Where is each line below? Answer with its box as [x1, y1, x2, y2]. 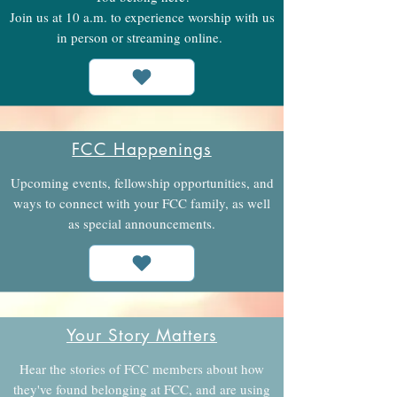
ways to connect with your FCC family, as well [13, 194, 270, 212]
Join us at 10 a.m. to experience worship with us [9, 8, 275, 26]
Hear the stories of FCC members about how [19, 360, 264, 378]
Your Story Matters [66, 324, 218, 346]
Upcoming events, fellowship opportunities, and [10, 174, 274, 191]
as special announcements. [68, 214, 215, 232]
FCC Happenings [72, 138, 212, 160]
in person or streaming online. [57, 28, 227, 46]
